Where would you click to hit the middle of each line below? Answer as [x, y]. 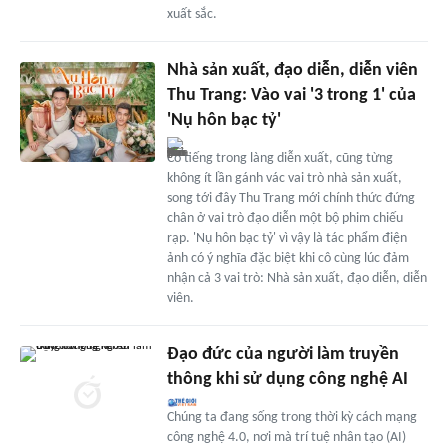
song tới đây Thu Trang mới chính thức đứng [290, 198]
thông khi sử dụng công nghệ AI [287, 379]
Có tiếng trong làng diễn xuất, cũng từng [279, 158]
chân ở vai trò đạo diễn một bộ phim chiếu [284, 218]
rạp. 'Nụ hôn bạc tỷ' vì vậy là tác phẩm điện [286, 238]
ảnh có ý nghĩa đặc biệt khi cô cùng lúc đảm [287, 258]
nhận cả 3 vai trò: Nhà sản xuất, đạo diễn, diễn [296, 278]
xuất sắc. [191, 14]
